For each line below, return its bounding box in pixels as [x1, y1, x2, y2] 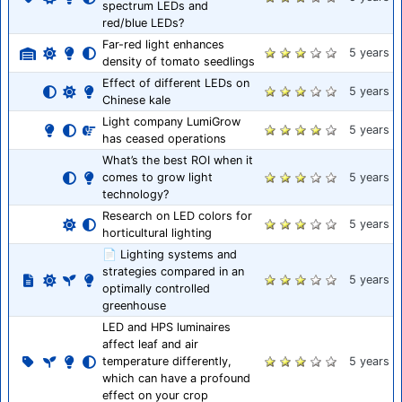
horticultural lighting [102, 226, 212, 240]
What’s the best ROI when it [102, 153, 253, 168]
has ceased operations [102, 132, 226, 146]
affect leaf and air [102, 337, 198, 352]
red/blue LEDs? [102, 16, 184, 31]
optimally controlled [102, 282, 210, 296]
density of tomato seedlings [102, 55, 255, 69]
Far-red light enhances [102, 38, 224, 52]
